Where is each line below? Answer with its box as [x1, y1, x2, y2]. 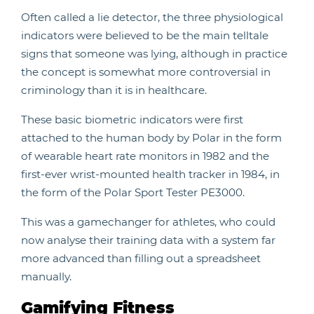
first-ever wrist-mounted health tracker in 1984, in [21, 168, 280, 181]
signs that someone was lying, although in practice [21, 47, 287, 60]
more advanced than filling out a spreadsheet [21, 252, 261, 265]
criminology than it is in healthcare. [21, 83, 207, 97]
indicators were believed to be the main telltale [21, 29, 268, 42]
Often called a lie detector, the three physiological [21, 11, 283, 24]
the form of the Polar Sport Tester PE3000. [21, 186, 245, 199]
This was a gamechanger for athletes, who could [21, 215, 275, 228]
